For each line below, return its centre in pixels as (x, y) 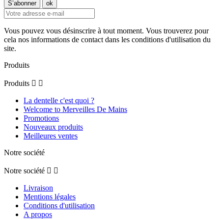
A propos (38, 215)
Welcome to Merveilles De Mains (75, 110)
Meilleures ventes (51, 136)
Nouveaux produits (53, 127)
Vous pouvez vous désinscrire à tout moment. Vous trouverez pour (106, 31)
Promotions (41, 118)
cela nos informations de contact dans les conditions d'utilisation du (107, 40)
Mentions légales (50, 197)
